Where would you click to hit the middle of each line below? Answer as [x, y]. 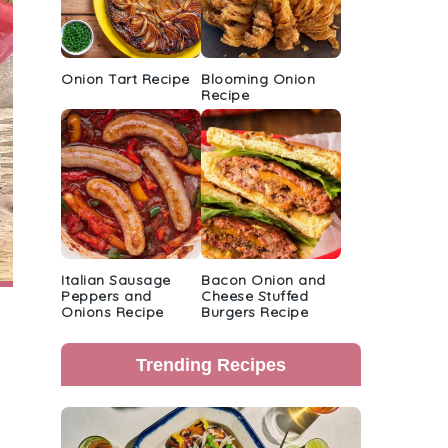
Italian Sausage [116, 280]
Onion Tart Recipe [125, 79]
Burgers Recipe [254, 312]
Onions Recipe [112, 312]
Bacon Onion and [263, 280]
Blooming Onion [258, 79]
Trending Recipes [211, 364]
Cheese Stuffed [254, 296]
